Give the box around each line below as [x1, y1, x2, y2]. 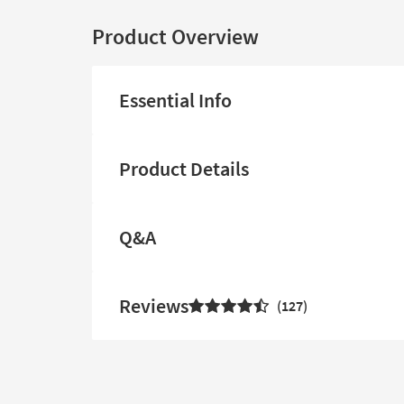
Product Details [119, 156, 249, 181]
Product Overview [92, 23, 259, 50]
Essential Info [119, 87, 232, 113]
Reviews [119, 293, 188, 318]
